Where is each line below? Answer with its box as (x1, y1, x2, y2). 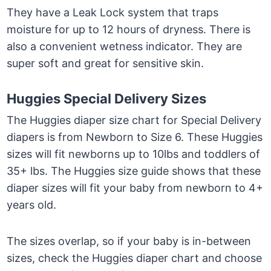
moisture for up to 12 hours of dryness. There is (7, 23, 251, 36)
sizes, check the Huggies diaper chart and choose (7, 252, 263, 265)
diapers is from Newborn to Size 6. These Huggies (7, 131, 263, 144)
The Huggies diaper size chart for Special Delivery (7, 114, 262, 127)
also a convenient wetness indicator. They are (7, 40, 243, 53)
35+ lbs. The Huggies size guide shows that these (7, 165, 261, 178)
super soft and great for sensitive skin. (7, 57, 204, 70)
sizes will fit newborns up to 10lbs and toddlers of (7, 148, 261, 161)
